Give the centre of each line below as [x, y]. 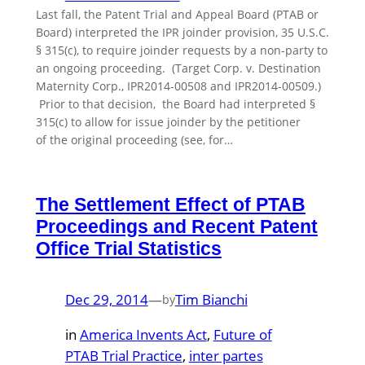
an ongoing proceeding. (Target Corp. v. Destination [178, 68]
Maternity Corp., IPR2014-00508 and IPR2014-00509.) [178, 86]
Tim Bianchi [211, 300]
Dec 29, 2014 [106, 300]
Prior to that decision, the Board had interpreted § [175, 104]
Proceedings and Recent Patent [176, 227]
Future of [242, 335]
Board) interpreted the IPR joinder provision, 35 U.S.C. [182, 33]
